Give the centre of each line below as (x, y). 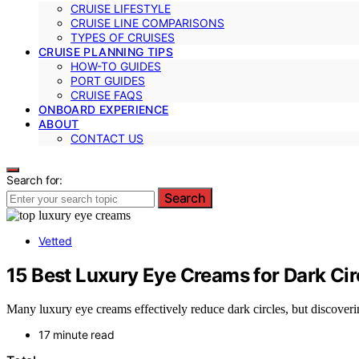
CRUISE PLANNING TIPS (106, 51)
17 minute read (77, 335)
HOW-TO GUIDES (116, 66)
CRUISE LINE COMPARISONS (147, 22)
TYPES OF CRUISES (123, 37)
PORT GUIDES (108, 80)
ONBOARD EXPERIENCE (104, 109)
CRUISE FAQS (107, 95)
